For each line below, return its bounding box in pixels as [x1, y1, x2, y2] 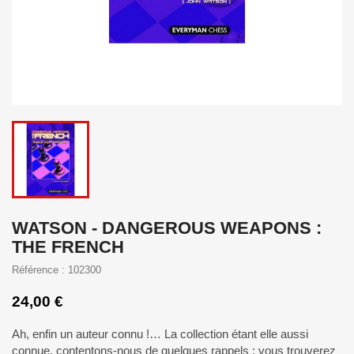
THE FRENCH [12, 237, 124, 257]
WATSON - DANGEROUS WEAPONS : [12, 218, 322, 238]
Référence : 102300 [12, 264, 101, 276]
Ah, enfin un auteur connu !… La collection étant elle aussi [12, 327, 308, 341]
